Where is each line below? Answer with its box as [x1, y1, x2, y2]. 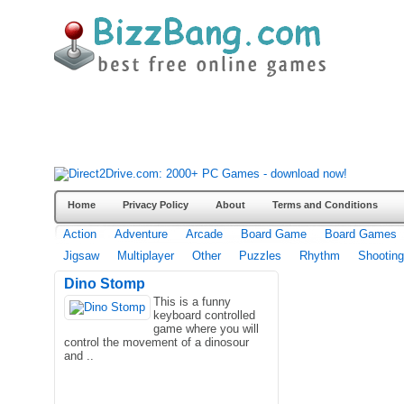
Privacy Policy [123, 199, 188, 210]
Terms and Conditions [272, 199, 378, 210]
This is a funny [153, 295, 231, 308]
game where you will [153, 322, 259, 335]
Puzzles [239, 249, 281, 262]
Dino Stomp [64, 276, 145, 291]
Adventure [115, 227, 168, 241]
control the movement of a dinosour [64, 335, 249, 349]
